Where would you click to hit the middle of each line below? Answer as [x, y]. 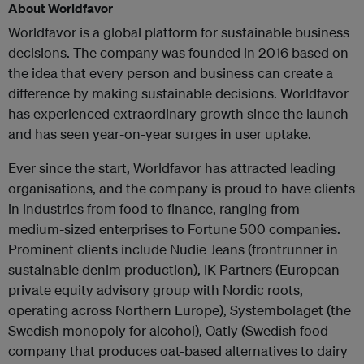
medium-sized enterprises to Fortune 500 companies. [174, 228]
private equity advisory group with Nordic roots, [156, 289]
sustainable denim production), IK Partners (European [174, 269]
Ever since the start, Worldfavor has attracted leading [172, 167]
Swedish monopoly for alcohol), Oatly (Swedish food [168, 330]
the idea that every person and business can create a [171, 72]
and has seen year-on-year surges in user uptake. [160, 133]
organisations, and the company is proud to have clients [182, 188]
